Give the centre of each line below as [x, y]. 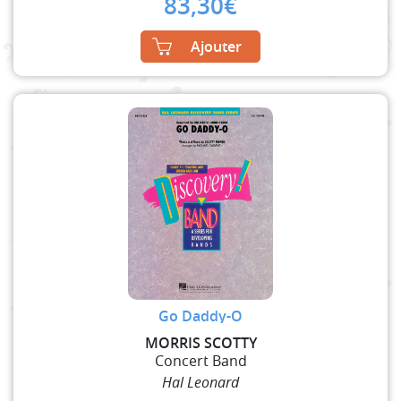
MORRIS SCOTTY [200, 342]
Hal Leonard [200, 382]
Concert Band [200, 360]
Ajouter [216, 46]
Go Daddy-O [200, 316]
